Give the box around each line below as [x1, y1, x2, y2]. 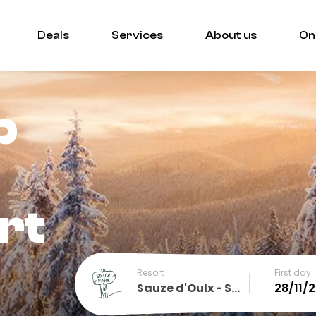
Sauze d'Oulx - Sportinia [231, 279, 240, 296]
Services [111, 28, 163, 42]
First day [274, 266, 311, 279]
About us [205, 28, 257, 42]
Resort [137, 266, 164, 279]
